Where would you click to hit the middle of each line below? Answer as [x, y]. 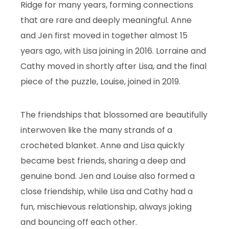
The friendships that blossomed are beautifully [114, 114]
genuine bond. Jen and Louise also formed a [108, 176]
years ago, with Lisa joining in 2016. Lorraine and [113, 51]
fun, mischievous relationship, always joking [106, 207]
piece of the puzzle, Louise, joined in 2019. [100, 82]
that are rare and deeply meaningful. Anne [106, 20]
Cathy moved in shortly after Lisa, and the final [113, 66]
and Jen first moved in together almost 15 [104, 36]
